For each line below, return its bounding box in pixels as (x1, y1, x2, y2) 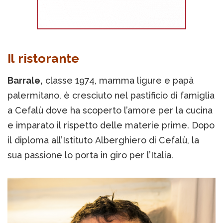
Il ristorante (7, 51, 79, 66)
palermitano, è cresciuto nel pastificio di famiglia (7, 90, 215, 101)
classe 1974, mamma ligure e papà (43, 75, 194, 86)
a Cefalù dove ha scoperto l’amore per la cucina (7, 105, 213, 116)
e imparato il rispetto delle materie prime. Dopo (7, 120, 215, 131)
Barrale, (7, 75, 43, 86)
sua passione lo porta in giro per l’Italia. (7, 150, 173, 161)
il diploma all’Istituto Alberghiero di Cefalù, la (7, 135, 199, 146)
